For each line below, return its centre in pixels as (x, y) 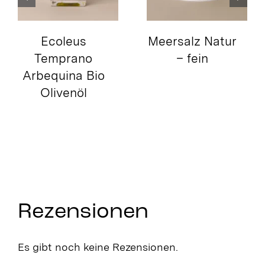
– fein (193, 59)
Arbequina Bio (63, 76)
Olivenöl (63, 93)
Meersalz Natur (193, 41)
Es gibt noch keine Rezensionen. (98, 247)
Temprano (64, 59)
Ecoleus (63, 41)
